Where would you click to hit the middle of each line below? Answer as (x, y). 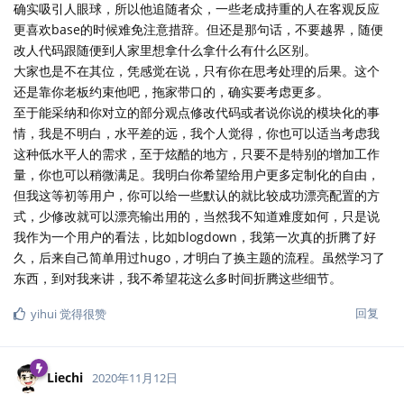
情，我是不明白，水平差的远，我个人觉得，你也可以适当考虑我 (197, 133)
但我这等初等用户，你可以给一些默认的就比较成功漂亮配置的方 (197, 195)
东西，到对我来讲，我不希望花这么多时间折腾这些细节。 (178, 278)
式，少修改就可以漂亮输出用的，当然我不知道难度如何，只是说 (197, 216)
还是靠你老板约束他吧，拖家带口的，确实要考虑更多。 (171, 91)
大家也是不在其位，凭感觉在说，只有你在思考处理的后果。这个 (197, 70)
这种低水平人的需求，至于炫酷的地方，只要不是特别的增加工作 (197, 153)
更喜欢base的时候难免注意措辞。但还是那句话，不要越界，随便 (198, 29)
